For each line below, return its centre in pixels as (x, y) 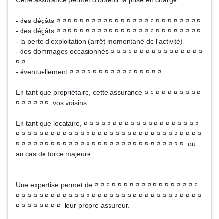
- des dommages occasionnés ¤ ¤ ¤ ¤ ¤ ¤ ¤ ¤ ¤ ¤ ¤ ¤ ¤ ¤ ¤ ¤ (109, 51)
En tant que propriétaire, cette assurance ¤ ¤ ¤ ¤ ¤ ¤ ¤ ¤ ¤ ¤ (108, 92)
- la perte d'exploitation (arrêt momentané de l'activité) (99, 41)
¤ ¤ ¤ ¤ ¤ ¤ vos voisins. (52, 103)
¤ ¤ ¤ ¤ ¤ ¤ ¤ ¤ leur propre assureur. (73, 205)
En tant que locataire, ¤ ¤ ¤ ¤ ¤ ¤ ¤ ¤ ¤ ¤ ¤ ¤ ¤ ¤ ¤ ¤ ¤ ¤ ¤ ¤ (107, 123)
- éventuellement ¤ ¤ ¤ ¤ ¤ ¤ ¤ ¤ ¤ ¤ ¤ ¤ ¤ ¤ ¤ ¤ (88, 72)
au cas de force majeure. (54, 154)
